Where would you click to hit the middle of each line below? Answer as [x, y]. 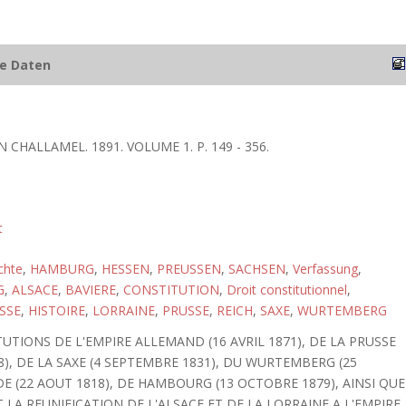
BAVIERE [90, 290]
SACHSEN [256, 269]
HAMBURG [62, 269]
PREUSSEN [188, 269]
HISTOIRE [56, 310]
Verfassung [325, 269]
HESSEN [125, 269]
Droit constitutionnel [286, 290]
